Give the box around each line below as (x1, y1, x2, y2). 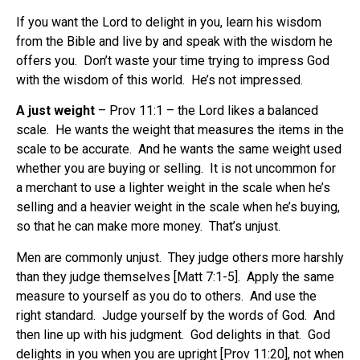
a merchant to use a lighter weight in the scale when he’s (16, 180, 330, 196)
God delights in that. (190, 326, 301, 342)
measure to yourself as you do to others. (16, 288, 243, 304)
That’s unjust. (209, 219, 280, 235)
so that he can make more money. (16, 219, 202, 235)
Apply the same (247, 268, 334, 284)
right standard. (16, 307, 96, 323)
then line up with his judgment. (16, 326, 184, 342)
